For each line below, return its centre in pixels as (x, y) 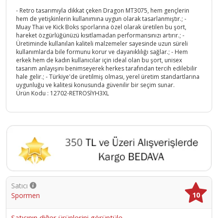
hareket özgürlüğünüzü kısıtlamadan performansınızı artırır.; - (100, 36)
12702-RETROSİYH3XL (80, 93)
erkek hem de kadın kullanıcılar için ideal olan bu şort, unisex (99, 60)
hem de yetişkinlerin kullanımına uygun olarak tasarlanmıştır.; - (101, 19)
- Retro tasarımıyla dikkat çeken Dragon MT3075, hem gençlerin (103, 11)
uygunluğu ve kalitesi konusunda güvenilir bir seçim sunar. (95, 85)
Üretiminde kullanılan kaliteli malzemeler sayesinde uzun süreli (102, 44)
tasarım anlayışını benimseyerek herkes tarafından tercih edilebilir (107, 69)
